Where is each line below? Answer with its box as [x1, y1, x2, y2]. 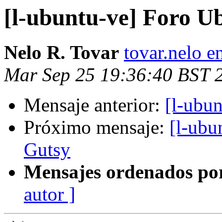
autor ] [24, 183, 75, 205]
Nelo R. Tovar [4, 42, 119, 63]
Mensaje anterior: [24, 94, 165, 116]
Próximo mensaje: [24, 116, 169, 138]
